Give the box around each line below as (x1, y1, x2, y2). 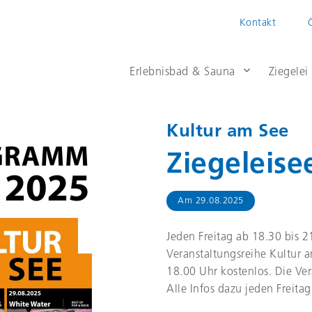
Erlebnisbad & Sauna (130, 67, 235, 78)
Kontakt (239, 18, 276, 29)
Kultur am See (166, 123, 289, 141)
